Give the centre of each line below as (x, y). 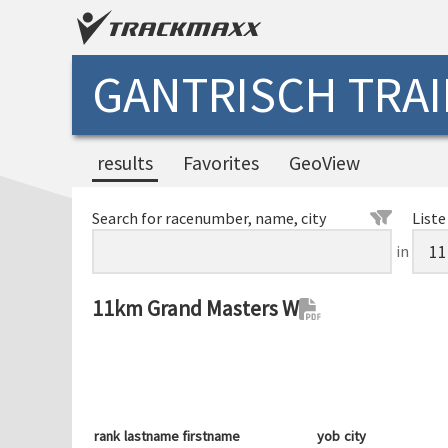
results (125, 163)
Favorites (221, 163)
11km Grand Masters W (195, 308)
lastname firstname (182, 436)
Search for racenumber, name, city (209, 218)
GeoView (324, 163)
